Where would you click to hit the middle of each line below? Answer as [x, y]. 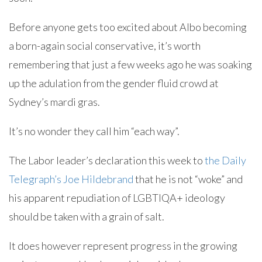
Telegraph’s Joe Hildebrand [71, 179]
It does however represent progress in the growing [123, 246]
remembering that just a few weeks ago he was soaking [130, 64]
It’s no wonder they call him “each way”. [94, 131]
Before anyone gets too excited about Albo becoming [128, 27]
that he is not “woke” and [188, 179]
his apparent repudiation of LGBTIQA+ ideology [117, 198]
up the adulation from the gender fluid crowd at [114, 83]
